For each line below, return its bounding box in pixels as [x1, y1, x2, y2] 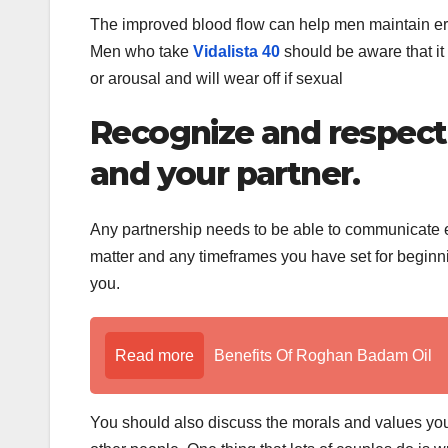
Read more [115, 347, 194, 365]
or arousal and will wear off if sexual [90, 69, 347, 87]
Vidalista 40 [193, 42, 280, 60]
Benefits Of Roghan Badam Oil [214, 347, 432, 365]
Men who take [90, 42, 193, 60]
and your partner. [90, 153, 360, 193]
